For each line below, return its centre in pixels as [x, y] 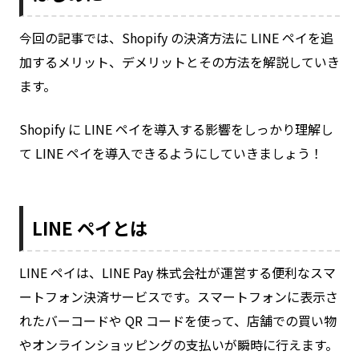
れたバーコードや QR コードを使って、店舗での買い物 [178, 320]
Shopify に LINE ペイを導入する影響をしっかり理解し [176, 129]
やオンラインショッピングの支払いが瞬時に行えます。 [179, 344]
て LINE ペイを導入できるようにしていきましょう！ [171, 153]
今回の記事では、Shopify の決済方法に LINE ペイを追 [176, 37]
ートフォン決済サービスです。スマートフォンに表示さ [179, 296]
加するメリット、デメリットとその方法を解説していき [179, 61]
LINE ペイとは [90, 227]
